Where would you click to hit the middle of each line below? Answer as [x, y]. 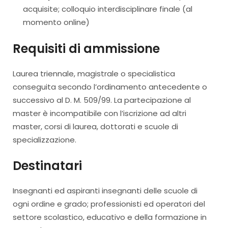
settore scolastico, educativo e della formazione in [110, 217]
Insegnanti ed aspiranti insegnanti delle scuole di [105, 191]
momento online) [56, 22]
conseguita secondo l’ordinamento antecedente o [110, 87]
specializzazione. [45, 139]
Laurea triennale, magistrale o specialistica [94, 73]
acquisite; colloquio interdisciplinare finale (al [108, 9]
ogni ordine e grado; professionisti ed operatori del [109, 204]
